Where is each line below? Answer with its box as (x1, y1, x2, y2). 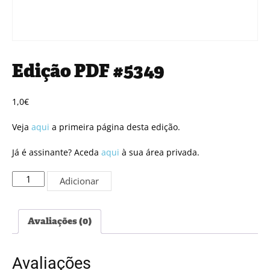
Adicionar (60, 174, 99, 187)
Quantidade (11, 170, 60, 183)
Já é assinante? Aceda (12, 146, 101, 158)
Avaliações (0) (28, 215, 92, 228)
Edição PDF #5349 (12, 58, 165, 83)
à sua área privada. (119, 146, 199, 158)
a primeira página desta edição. (49, 121, 180, 133)
